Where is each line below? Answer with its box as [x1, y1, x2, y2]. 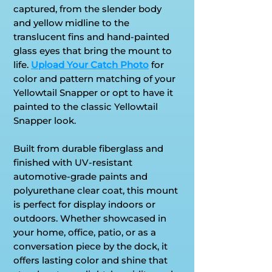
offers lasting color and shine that [13, 254, 168, 266]
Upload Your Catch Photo [31, 58, 149, 70]
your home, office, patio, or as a [13, 226, 156, 238]
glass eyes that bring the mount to [13, 44, 172, 56]
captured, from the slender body [13, 2, 161, 15]
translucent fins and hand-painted [13, 30, 169, 42]
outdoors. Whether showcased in [13, 212, 166, 224]
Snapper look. [13, 114, 76, 126]
